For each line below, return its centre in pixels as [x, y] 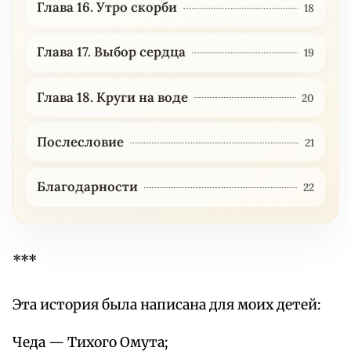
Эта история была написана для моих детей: [167, 304]
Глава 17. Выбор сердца [111, 52]
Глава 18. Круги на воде [112, 97]
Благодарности [87, 187]
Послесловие [80, 141]
